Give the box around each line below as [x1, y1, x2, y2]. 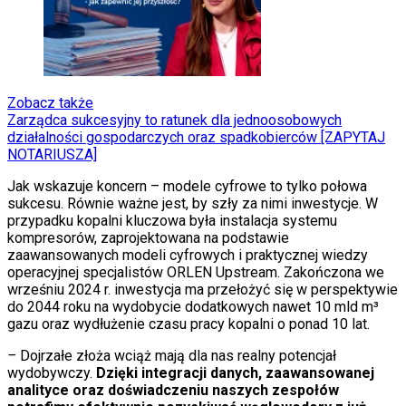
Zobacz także [7, 94, 93, 112]
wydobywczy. [7, 364, 96, 382]
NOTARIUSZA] [7, 146, 97, 164]
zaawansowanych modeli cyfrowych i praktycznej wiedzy [7, 246, 368, 265]
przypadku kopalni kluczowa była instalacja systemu [7, 212, 337, 230]
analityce [7, 382, 69, 400]
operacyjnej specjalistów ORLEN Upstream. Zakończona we [7, 264, 384, 282]
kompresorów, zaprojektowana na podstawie [7, 229, 289, 247]
